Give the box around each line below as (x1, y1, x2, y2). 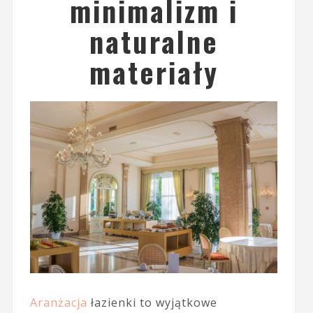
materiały (89, 51, 219, 93)
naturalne (89, 20, 219, 62)
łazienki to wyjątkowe (87, 294, 217, 310)
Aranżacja (29, 294, 87, 310)
